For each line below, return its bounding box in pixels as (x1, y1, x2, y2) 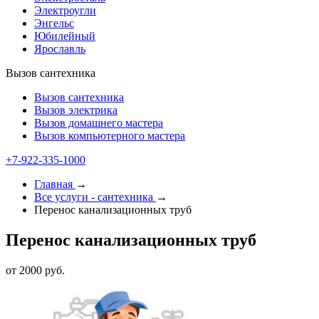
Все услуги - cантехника (34, 191, 153, 203)
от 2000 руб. (6, 263, 65, 276)
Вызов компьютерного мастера (34, 130, 185, 142)
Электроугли (34, 4, 96, 16)
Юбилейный (34, 30, 95, 42)
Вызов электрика (34, 104, 117, 116)
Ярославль (34, 43, 85, 55)
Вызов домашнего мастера (34, 117, 163, 129)
